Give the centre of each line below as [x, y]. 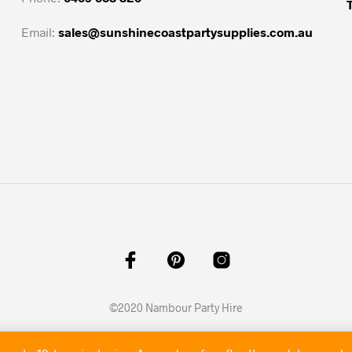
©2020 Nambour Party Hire [176, 307]
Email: [39, 31]
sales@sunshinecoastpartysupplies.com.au [185, 31]
